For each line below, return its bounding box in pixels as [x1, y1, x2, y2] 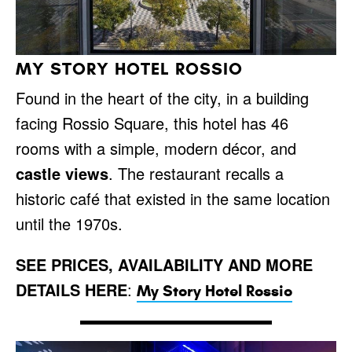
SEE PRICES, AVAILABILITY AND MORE [16, 253, 313, 277]
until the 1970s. [16, 212, 123, 236]
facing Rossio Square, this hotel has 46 [16, 112, 288, 135]
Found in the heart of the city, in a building [16, 86, 309, 110]
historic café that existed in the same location [16, 187, 330, 211]
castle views [16, 162, 108, 185]
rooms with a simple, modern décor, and [16, 137, 296, 160]
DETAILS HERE [16, 278, 127, 302]
